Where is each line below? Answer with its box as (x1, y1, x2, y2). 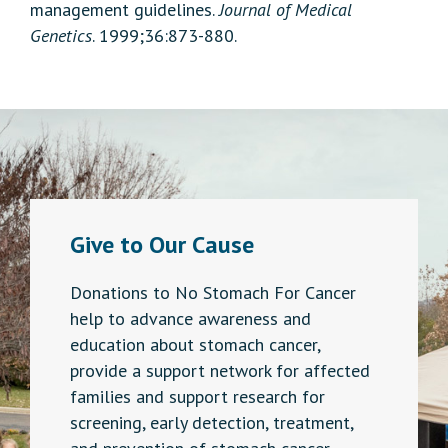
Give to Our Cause (70, 229, 254, 261)
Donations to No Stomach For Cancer (70, 281, 356, 305)
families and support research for (70, 385, 325, 409)
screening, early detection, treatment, (70, 411, 353, 435)
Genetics (30, 24, 92, 48)
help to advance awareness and (70, 307, 311, 331)
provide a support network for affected (70, 359, 370, 383)
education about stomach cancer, (70, 333, 320, 357)
